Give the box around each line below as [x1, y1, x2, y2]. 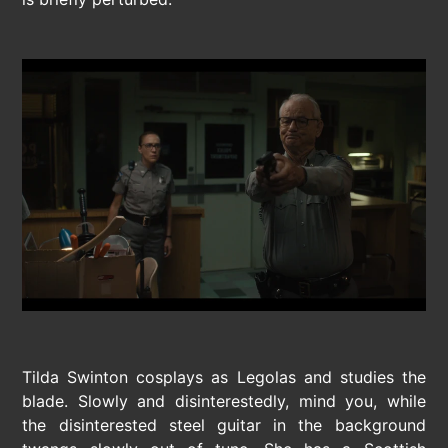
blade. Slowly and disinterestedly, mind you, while [22, 390, 426, 411]
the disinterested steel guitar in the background [22, 414, 426, 435]
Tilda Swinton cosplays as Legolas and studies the [22, 366, 426, 387]
